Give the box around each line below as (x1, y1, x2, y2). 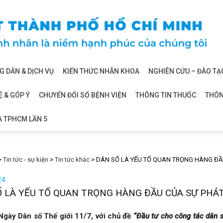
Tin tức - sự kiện (3, 156, 48, 163)
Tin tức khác (55, 156, 90, 163)
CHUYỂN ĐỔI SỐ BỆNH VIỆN (39, 91, 126, 99)
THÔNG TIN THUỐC (135, 91, 196, 99)
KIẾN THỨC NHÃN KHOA (63, 67, 139, 75)
